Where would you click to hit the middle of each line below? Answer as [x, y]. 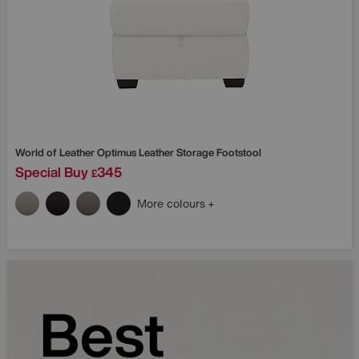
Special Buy [52, 172]
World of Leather [56, 153]
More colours [173, 204]
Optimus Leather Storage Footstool [179, 153]
